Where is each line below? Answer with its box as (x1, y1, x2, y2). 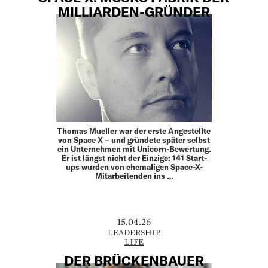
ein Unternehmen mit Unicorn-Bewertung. (57, 144, 211, 154)
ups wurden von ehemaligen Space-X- (65, 162, 203, 172)
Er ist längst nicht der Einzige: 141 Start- (61, 153, 207, 163)
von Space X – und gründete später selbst (58, 135, 210, 145)
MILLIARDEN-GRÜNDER (58, 4, 210, 20)
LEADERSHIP (108, 227, 160, 238)
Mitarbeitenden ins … (95, 171, 173, 181)
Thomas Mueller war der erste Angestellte (57, 126, 211, 136)
